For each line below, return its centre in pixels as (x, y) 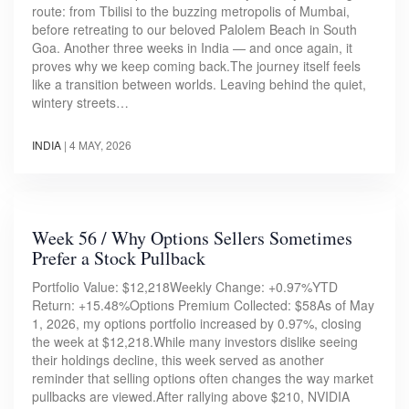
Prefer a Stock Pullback (119, 258)
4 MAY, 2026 (100, 145)
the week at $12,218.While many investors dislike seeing (195, 342)
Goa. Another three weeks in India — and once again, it (192, 48)
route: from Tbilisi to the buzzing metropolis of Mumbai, (191, 11)
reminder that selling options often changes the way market (203, 378)
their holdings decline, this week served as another (178, 360)
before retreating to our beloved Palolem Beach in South (194, 30)
